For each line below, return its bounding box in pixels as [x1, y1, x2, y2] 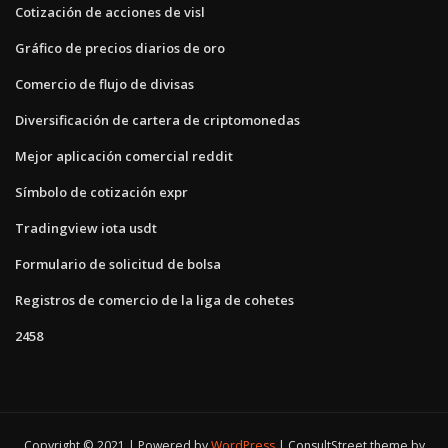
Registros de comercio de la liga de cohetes [15, 290, 294, 309]
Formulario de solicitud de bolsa [15, 254, 221, 273]
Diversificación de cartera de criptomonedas [15, 110, 300, 129]
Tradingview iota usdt [15, 218, 157, 237]
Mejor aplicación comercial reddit [15, 146, 233, 165]
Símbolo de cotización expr [15, 182, 188, 201]
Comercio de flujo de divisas [15, 74, 194, 93]
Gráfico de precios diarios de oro [15, 38, 225, 57]
